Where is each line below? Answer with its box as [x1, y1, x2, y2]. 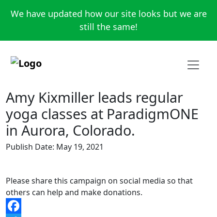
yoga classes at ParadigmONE [6, 104, 199, 123]
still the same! [79, 21, 138, 32]
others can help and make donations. [6, 187, 142, 198]
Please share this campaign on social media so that [6, 175, 193, 186]
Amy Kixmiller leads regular [6, 88, 183, 107]
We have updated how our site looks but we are [10, 8, 207, 19]
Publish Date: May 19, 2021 [6, 141, 104, 152]
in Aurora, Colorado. [6, 121, 135, 139]
